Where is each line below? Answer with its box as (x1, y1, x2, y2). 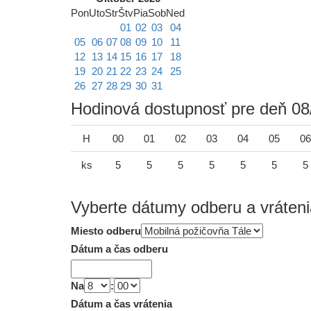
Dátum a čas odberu (71, 242, 168, 255)
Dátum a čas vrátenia (71, 297, 172, 310)
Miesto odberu (71, 224, 141, 237)
